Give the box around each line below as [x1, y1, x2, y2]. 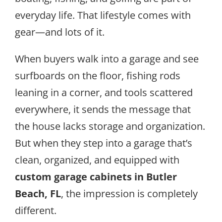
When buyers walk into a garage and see [15, 52, 199, 65]
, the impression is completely [61, 186, 198, 200]
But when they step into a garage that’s [15, 136, 192, 150]
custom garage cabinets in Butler [15, 169, 177, 183]
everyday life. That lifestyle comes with [15, 8, 191, 22]
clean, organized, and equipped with [15, 153, 179, 166]
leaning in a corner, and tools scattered [15, 85, 193, 99]
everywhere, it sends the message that [15, 102, 191, 116]
